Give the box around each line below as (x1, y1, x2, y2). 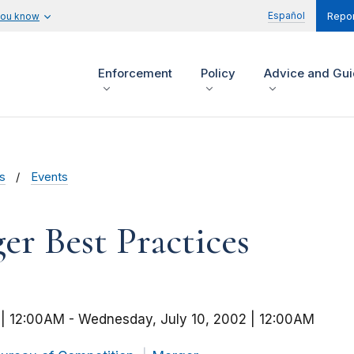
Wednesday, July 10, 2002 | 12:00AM (78, 311, 314, 328)
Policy (201, 66, 235, 81)
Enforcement (98, 66, 172, 81)
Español (268, 9, 305, 21)
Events (30, 170, 68, 185)
